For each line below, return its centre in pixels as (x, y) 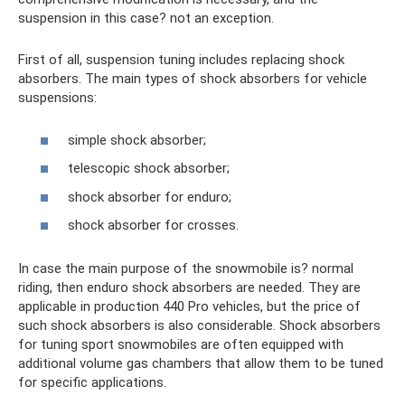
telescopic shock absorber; (149, 168)
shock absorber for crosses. (153, 225)
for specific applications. (92, 382)
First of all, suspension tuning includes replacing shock (181, 60)
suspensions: (57, 98)
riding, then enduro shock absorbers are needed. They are (189, 287)
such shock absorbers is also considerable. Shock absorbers (199, 325)
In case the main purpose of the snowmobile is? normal (186, 268)
